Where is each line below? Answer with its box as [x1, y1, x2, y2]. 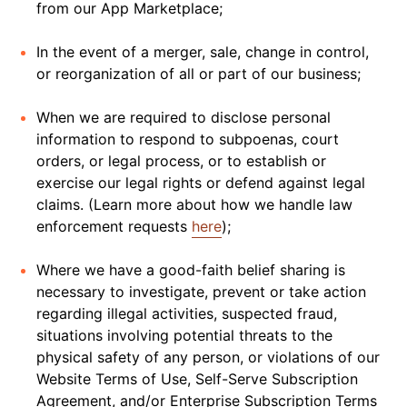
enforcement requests [36, 217, 192, 235]
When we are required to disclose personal [36, 108, 331, 126]
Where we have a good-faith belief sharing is [36, 261, 345, 279]
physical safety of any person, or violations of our [36, 348, 380, 366]
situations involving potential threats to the [36, 326, 333, 344]
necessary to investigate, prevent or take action [36, 283, 366, 301]
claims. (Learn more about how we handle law [36, 195, 352, 213]
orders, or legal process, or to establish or [36, 152, 326, 170]
